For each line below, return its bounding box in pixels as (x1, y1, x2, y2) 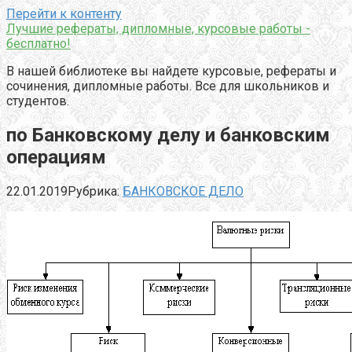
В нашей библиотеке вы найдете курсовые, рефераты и (6, 64, 336, 79)
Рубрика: (68, 183, 119, 199)
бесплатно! (6, 36, 71, 51)
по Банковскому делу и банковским (6, 123, 330, 146)
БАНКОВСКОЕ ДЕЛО (123, 183, 244, 199)
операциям (6, 145, 106, 168)
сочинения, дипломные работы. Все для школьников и (6, 79, 329, 93)
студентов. (6, 93, 69, 108)
